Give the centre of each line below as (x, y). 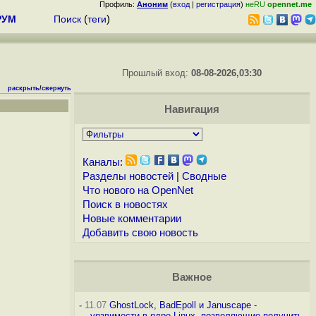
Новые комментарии (132, 219)
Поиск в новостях (125, 205)
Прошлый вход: (157, 73)
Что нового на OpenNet (138, 190)
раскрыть (23, 88)
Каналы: (102, 162)
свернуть (56, 88)
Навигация (192, 109)
